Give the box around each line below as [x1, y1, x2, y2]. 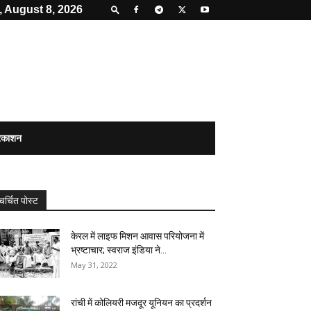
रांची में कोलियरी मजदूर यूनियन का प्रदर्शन [71, 297, 212, 308]
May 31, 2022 [71, 260, 117, 270]
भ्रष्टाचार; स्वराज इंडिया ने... [71, 244, 167, 255]
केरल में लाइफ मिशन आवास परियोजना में [71, 230, 204, 242]
